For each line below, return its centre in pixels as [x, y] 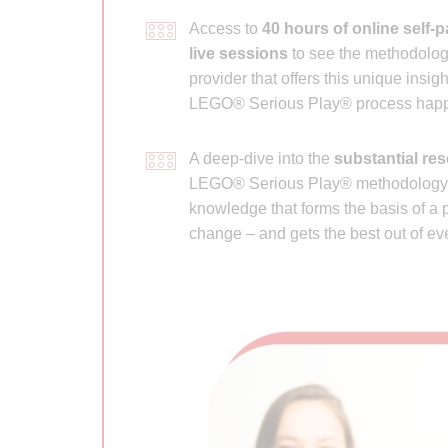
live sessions [238, 53]
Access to [225, 28]
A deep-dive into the [261, 158]
